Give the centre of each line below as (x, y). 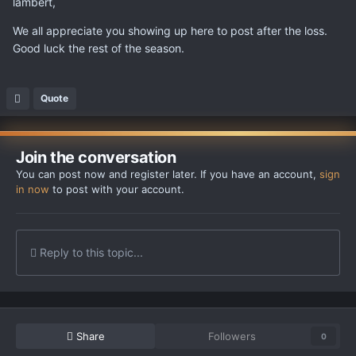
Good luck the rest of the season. (99, 48)
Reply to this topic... (90, 253)
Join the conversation (96, 158)
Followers (232, 337)
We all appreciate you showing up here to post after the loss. (170, 31)
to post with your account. (117, 190)
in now (33, 190)
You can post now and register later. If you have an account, (168, 174)
